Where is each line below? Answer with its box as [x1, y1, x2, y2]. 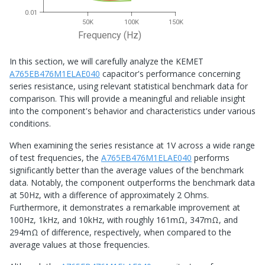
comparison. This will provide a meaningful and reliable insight [9, 93, 245, 105]
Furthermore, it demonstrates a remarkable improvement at [9, 202, 240, 214]
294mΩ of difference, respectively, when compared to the [9, 227, 231, 238]
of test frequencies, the [9, 152, 101, 164]
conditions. [9, 118, 51, 130]
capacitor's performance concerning [100, 68, 240, 80]
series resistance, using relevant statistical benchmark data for [9, 80, 248, 92]
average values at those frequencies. [9, 239, 150, 251]
